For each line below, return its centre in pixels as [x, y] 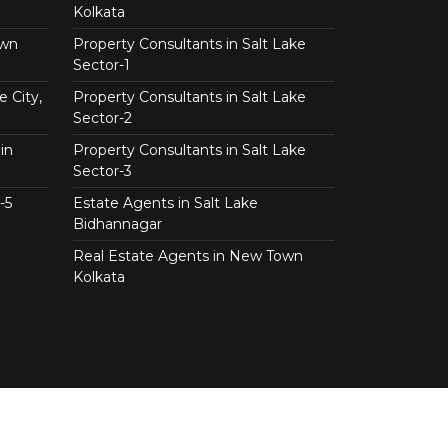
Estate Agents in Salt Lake [165, 203]
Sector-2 [102, 118]
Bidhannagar [117, 224]
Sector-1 [101, 65]
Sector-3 [102, 171]
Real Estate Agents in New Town [188, 256]
